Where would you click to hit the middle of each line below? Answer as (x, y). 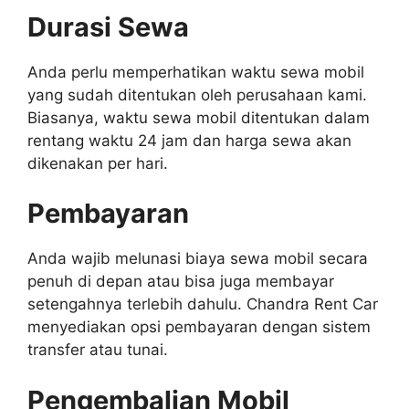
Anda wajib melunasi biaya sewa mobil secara (198, 258)
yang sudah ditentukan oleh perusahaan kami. (197, 94)
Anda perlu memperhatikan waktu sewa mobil (196, 72)
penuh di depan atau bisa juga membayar (181, 281)
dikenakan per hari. (100, 163)
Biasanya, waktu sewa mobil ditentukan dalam (199, 117)
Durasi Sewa (108, 26)
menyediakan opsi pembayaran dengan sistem (199, 327)
